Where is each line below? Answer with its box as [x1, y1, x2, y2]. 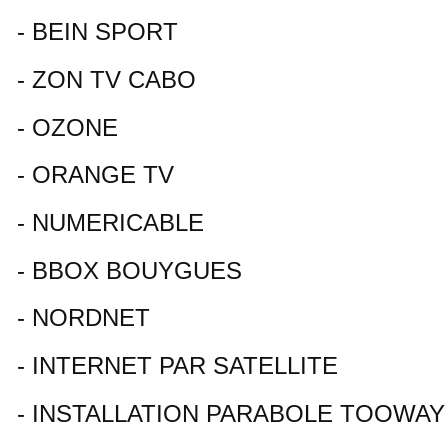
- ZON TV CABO [17, 65, 196, 93]
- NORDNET [17, 304, 150, 332]
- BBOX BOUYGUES [17, 256, 242, 284]
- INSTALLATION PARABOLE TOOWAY [17, 399, 445, 427]
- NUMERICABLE [17, 209, 204, 237]
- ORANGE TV [17, 161, 174, 189]
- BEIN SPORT [17, 18, 178, 46]
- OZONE [17, 113, 118, 141]
